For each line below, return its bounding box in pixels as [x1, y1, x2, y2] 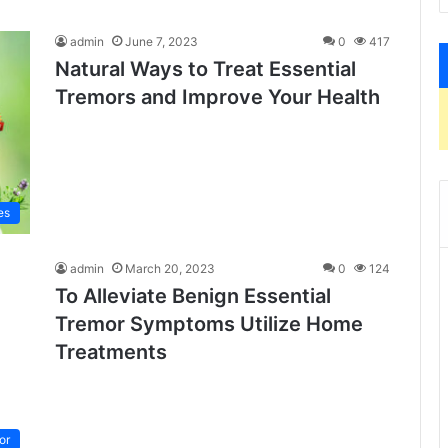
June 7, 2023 [125, 34, 198, 49]
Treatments [55, 340, 167, 365]
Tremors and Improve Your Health [55, 85, 380, 109]
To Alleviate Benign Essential [55, 284, 331, 309]
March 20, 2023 [125, 261, 215, 277]
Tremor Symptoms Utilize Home [55, 312, 363, 337]
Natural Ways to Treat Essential [55, 57, 356, 81]
